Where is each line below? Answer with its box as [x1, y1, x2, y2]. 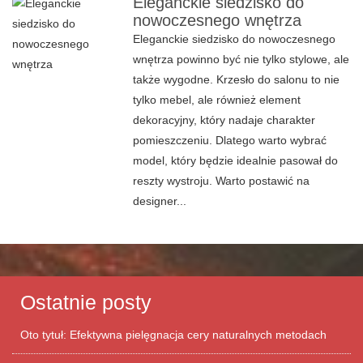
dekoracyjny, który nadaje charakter [133, 113, 316, 126]
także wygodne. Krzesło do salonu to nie [133, 73, 340, 86]
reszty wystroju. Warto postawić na [133, 174, 310, 187]
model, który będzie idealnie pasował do [133, 154, 339, 167]
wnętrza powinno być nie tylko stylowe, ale [133, 53, 350, 66]
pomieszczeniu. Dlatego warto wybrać [133, 134, 327, 147]
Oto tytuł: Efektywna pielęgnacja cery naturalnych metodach [20, 328, 327, 341]
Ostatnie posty [20, 291, 152, 314]
